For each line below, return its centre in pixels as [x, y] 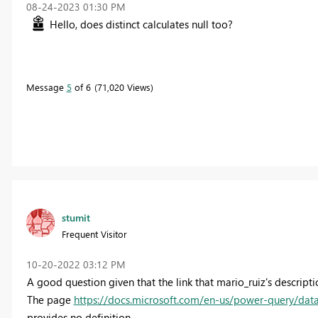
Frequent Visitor [94, 234]
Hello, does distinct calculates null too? [142, 24]
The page [50, 299]
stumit [76, 217]
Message [46, 87]
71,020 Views [124, 87]
